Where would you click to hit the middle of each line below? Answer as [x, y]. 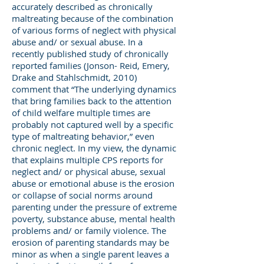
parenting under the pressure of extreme [94, 207]
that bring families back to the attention [92, 101]
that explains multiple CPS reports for [88, 160]
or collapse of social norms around [82, 195]
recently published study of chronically [90, 54]
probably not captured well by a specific [93, 124]
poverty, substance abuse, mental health [93, 219]
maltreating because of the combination [93, 18]
